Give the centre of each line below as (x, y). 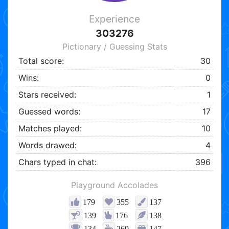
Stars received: (47, 95)
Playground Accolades (114, 185)
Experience (114, 19)
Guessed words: (49, 112)
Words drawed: (47, 145)
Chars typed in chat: (57, 162)
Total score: (41, 61)
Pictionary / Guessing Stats (114, 47)
